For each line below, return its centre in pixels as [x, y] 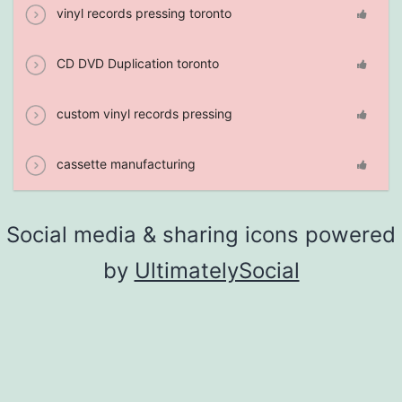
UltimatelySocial [217, 270]
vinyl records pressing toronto [142, 13]
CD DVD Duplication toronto [136, 63]
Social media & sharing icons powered [201, 234]
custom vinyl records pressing [143, 113]
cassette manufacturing [124, 163]
